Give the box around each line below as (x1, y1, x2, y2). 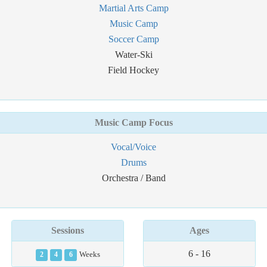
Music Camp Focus (94, 117, 173, 128)
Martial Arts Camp (98, 3, 169, 13)
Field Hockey (108, 65, 159, 75)
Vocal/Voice (111, 142, 156, 152)
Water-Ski (114, 49, 153, 60)
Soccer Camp (108, 34, 159, 44)
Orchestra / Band (101, 173, 166, 183)
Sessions (51, 225, 85, 235)
